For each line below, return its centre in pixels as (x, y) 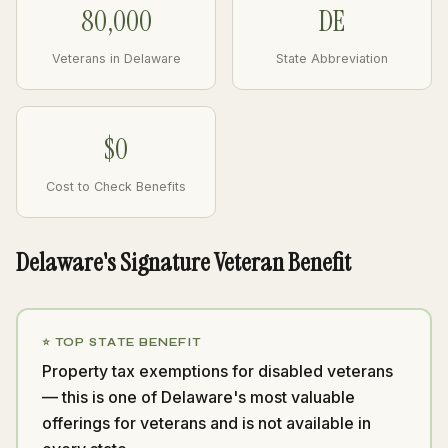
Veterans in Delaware (116, 58)
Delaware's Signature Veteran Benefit (183, 262)
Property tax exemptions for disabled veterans (217, 370)
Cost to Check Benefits (116, 186)
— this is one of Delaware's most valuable (198, 396)
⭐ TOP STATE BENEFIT (121, 342)
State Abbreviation (332, 58)
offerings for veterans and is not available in (206, 422)
